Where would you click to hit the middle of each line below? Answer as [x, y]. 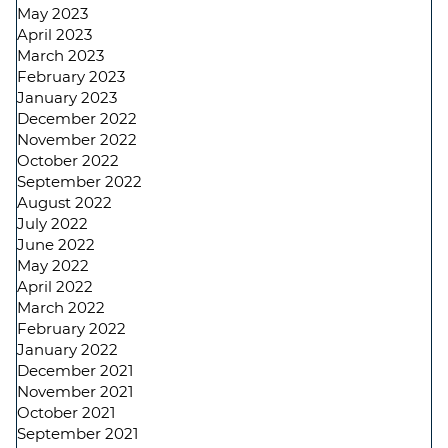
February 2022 [71, 328]
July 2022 [52, 223]
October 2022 [68, 160]
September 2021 [77, 433]
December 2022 [77, 118]
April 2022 [55, 286]
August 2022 [64, 202]
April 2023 [54, 34]
